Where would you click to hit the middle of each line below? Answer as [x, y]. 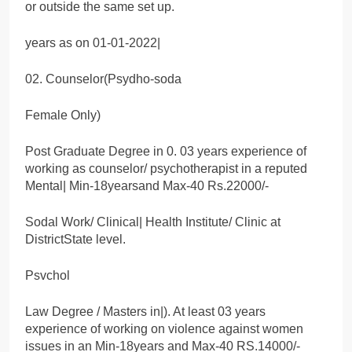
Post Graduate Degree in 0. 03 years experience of [166, 151]
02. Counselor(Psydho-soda [103, 79]
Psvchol [48, 275]
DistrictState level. [75, 239]
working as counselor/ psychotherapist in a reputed [166, 168]
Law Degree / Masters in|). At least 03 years [145, 311]
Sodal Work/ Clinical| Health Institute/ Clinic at [153, 222]
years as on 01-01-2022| [93, 42]
